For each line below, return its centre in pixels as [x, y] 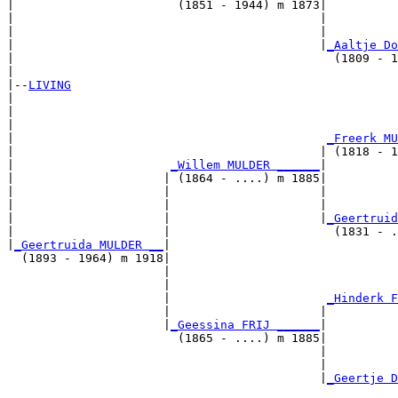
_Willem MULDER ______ [245, 164]
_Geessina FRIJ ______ [245, 324]
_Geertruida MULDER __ [89, 244]
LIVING [50, 84]
